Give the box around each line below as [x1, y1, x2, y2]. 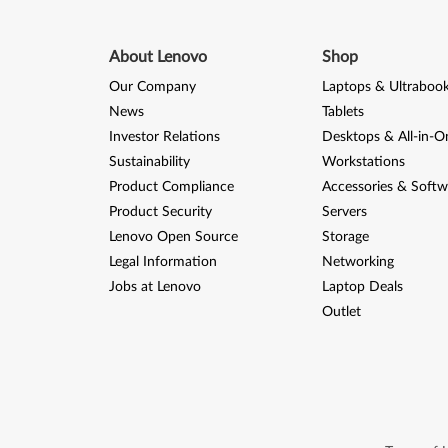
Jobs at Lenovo [108, 279, 201, 294]
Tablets [321, 104, 364, 119]
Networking [321, 254, 394, 269]
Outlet [321, 304, 361, 319]
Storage [321, 229, 369, 244]
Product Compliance [108, 179, 234, 194]
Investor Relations [108, 129, 220, 144]
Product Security [108, 204, 212, 219]
